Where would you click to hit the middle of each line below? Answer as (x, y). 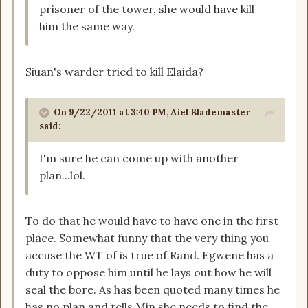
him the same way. (87, 26)
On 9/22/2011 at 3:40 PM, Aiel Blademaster (152, 113)
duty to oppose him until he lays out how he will (148, 273)
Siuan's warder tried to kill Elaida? (114, 72)
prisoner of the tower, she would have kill (147, 9)
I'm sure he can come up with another (139, 158)
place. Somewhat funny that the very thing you (147, 238)
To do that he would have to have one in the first (152, 221)
